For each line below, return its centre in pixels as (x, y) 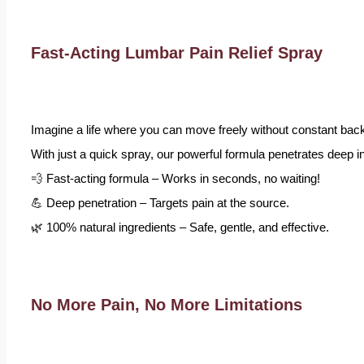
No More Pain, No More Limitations (167, 305)
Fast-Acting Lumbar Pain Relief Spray (177, 53)
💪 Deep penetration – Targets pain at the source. (160, 203)
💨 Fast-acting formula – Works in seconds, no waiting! (175, 178)
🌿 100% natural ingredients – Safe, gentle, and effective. (180, 227)
